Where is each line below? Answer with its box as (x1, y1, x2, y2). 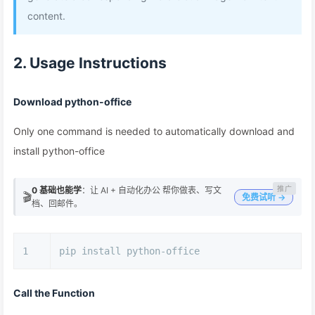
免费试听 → (242, 191, 285, 202)
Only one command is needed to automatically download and (13, 125, 295, 137)
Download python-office (13, 96, 131, 108)
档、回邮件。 (32, 198, 82, 209)
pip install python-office (59, 245, 200, 257)
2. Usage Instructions (13, 54, 167, 72)
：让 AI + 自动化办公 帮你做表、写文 (82, 185, 221, 195)
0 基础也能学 (32, 185, 82, 195)
